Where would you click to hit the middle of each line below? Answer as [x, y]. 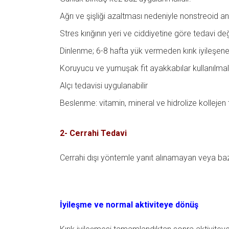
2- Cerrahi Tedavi [93, 133]
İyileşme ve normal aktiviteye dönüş [129, 204]
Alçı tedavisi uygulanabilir [104, 86]
